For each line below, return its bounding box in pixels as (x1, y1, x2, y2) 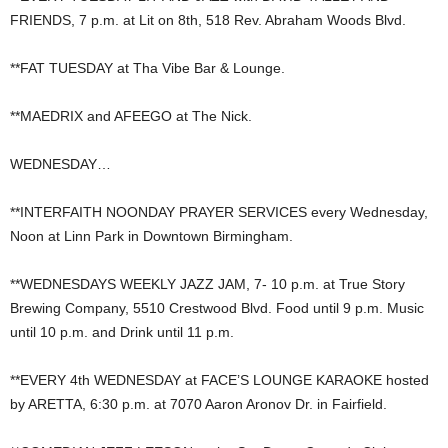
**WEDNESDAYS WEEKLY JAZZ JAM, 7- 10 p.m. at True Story (10, 276, 405, 293)
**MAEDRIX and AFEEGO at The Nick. (10, 108, 252, 125)
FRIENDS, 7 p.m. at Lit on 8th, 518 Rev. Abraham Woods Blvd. (10, 12, 406, 29)
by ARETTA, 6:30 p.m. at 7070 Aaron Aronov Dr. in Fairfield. (10, 396, 387, 413)
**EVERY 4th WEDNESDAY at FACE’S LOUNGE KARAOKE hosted (10, 372, 429, 389)
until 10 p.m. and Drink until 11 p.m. (10, 324, 234, 341)
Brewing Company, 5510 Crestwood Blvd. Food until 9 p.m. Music (10, 300, 424, 317)
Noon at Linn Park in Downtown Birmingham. (10, 228, 293, 245)
